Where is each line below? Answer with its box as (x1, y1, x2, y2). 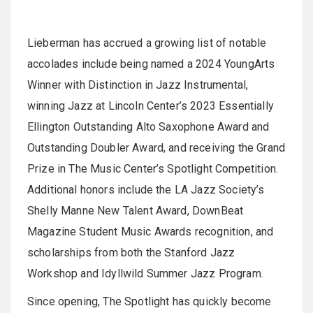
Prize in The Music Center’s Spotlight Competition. (27, 162, 279, 176)
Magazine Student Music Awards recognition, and (27, 225, 274, 239)
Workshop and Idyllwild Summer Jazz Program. (27, 267, 263, 281)
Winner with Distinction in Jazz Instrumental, (27, 78, 249, 92)
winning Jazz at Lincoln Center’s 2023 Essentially (27, 99, 274, 113)
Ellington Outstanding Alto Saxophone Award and (27, 120, 270, 134)
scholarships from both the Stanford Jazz (27, 246, 235, 260)
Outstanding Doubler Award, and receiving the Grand (27, 141, 286, 155)
